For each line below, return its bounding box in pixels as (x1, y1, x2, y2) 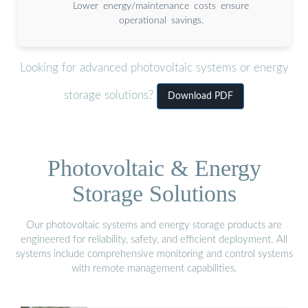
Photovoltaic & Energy (47, 155, 261, 181)
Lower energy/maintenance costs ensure (73, 1, 249, 12)
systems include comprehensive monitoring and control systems (15, 249, 293, 260)
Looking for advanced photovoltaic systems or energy (19, 61, 289, 74)
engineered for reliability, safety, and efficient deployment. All (21, 234, 287, 245)
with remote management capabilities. (71, 263, 237, 274)
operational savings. (118, 16, 203, 26)
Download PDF (168, 91, 233, 101)
